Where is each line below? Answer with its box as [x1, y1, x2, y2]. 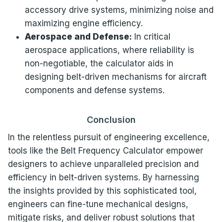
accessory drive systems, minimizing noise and [24, 4, 214, 15]
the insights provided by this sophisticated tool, [7, 185, 197, 196]
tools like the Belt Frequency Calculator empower [7, 145, 203, 156]
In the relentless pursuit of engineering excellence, [7, 132, 210, 142]
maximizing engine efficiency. [24, 18, 143, 28]
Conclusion [86, 114, 136, 125]
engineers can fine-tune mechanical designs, [7, 199, 188, 209]
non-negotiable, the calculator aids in [24, 58, 173, 68]
